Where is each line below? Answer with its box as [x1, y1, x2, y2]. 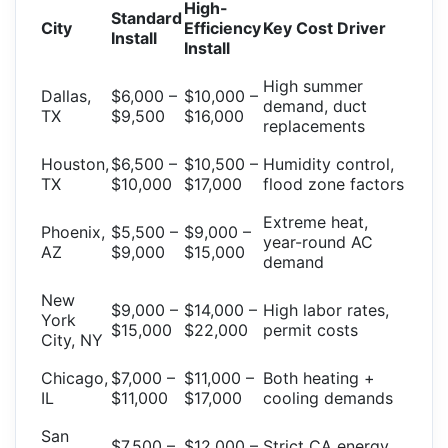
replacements [263, 116, 365, 137]
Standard [111, 8, 182, 29]
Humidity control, [263, 154, 394, 175]
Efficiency [184, 18, 261, 39]
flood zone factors [263, 174, 404, 195]
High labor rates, [263, 300, 389, 321]
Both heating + [263, 368, 375, 389]
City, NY [41, 330, 103, 351]
